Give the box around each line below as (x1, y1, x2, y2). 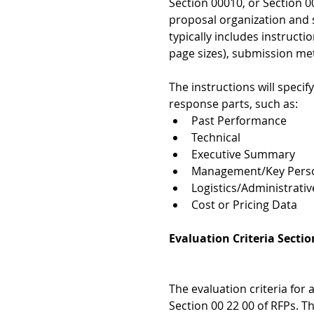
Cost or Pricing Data (191, 197, 300, 213)
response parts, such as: (169, 96, 303, 112)
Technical (191, 130, 249, 146)
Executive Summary (191, 146, 301, 163)
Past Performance (191, 113, 292, 129)
